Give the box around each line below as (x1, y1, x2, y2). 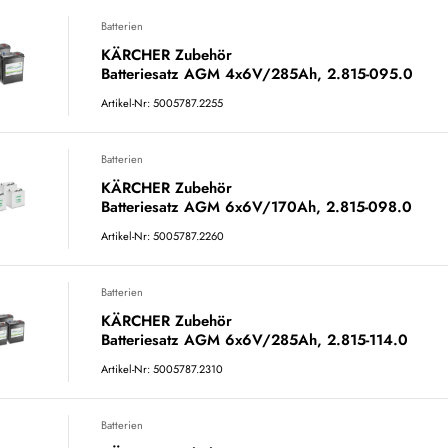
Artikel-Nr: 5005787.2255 (101, 95, 223, 111)
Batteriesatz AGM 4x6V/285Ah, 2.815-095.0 (101, 63, 413, 85)
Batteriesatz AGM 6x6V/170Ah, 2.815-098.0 (101, 196, 412, 218)
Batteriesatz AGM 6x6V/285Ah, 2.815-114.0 (101, 329, 408, 351)
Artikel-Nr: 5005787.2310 (101, 361, 223, 377)
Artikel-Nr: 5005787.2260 (101, 228, 224, 244)
